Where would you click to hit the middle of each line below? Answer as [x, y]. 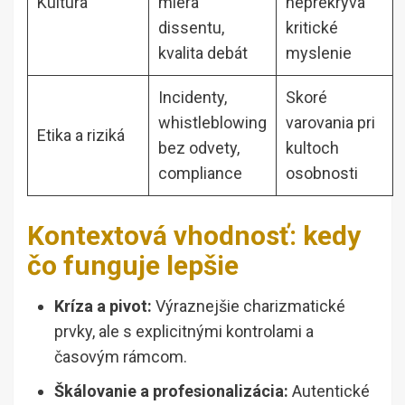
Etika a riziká [81, 136]
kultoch [312, 148]
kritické [312, 28]
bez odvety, [199, 148]
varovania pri [330, 123]
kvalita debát [203, 53]
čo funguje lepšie [133, 266]
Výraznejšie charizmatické [249, 306]
